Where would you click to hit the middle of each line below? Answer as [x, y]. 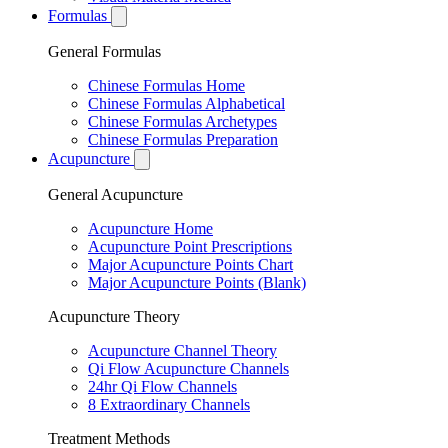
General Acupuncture [115, 194]
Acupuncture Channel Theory [182, 350]
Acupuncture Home [150, 228]
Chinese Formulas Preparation [183, 139]
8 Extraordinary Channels [169, 404]
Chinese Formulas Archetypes [182, 121]
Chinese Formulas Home [166, 85]
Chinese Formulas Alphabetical [186, 103]
